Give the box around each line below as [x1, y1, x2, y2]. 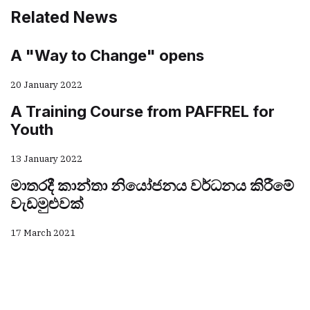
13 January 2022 [10, 152, 82, 165]
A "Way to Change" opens [10, 46, 204, 64]
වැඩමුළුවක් [10, 194, 84, 212]
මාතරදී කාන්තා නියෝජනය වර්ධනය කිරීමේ [10, 176, 294, 194]
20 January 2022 [10, 78, 82, 91]
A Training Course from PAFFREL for [10, 102, 275, 120]
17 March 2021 [10, 226, 75, 239]
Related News [10, 7, 118, 27]
